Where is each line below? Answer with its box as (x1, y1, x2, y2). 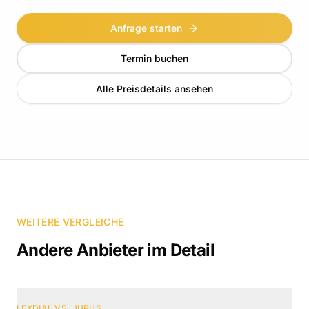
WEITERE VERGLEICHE (17, 216, 124, 228)
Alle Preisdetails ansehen (96, 83, 213, 94)
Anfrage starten (110, 22, 182, 34)
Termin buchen (121, 52, 188, 64)
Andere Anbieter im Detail (17, 240, 215, 260)
